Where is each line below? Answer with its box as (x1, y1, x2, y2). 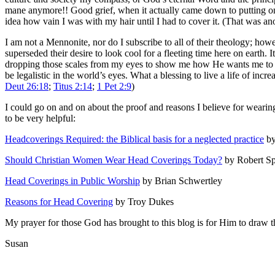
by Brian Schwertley (140, 175, 222, 186)
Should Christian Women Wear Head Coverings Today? (5, 154, 222, 165)
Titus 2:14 (53, 80, 92, 91)
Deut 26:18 (5, 80, 48, 91)
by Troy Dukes (113, 196, 174, 207)
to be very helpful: (5, 112, 76, 123)
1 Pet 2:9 (97, 80, 131, 91)
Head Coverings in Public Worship (5, 175, 140, 186)
